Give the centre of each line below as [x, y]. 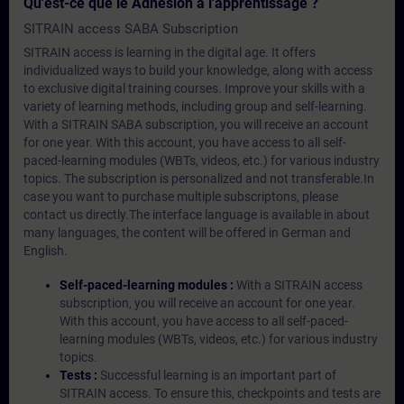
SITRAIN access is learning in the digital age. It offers [170, 52]
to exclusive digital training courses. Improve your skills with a [194, 88]
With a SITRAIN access [299, 285]
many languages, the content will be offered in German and [187, 233]
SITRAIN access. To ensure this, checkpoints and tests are [220, 393]
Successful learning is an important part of [218, 375]
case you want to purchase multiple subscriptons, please [181, 197]
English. [46, 251]
